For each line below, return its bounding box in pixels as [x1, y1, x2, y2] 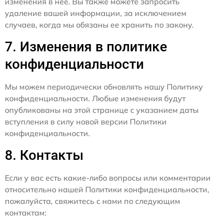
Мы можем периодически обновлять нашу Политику [5, 82, 203, 92]
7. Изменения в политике [5, 39, 167, 55]
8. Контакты [5, 147, 84, 163]
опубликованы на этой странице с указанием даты [5, 105, 199, 115]
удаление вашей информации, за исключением [5, 8, 186, 18]
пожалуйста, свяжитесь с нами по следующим [5, 196, 180, 206]
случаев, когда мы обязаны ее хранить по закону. [5, 20, 194, 30]
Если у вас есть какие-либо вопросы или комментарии [5, 173, 211, 183]
